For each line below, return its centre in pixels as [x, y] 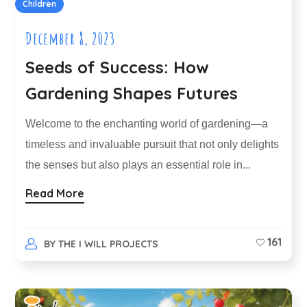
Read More [55, 193]
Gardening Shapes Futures [132, 94]
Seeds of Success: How [118, 67]
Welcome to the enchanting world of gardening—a [147, 124]
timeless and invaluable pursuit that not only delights [152, 145]
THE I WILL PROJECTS [108, 244]
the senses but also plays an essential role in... [138, 165]
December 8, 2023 [71, 39]
